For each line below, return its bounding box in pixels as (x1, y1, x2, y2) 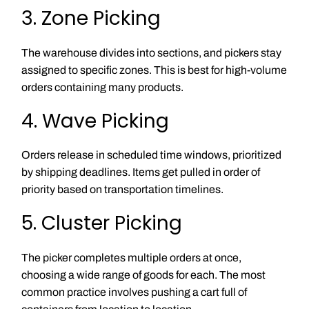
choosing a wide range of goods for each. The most (21, 268, 266, 281)
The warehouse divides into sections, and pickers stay (21, 46, 281, 59)
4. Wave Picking (21, 107, 169, 134)
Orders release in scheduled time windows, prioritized (21, 149, 281, 161)
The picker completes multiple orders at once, (21, 251, 241, 263)
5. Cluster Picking (21, 210, 182, 237)
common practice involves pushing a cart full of (21, 286, 247, 298)
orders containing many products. (21, 81, 183, 93)
